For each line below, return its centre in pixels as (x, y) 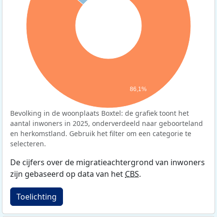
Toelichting (37, 196)
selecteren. (28, 143)
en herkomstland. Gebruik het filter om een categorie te (101, 133)
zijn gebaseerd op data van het (68, 174)
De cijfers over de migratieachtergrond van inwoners (108, 162)
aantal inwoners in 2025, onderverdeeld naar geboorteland (107, 123)
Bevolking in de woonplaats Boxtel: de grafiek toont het (100, 113)
